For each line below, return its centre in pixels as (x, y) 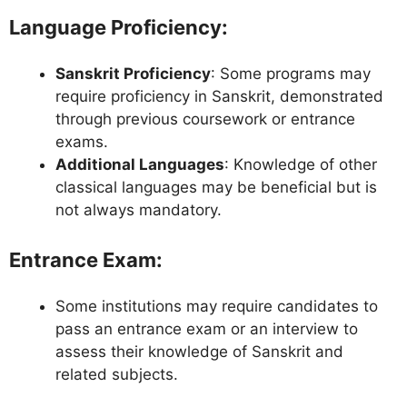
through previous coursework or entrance (205, 119)
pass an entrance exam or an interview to (207, 328)
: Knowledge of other (301, 165)
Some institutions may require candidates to (217, 306)
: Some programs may (291, 74)
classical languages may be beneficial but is (216, 188)
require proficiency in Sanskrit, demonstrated (219, 97)
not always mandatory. (139, 210)
